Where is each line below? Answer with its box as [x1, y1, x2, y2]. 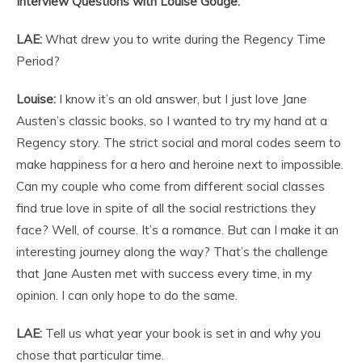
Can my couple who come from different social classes [16, 178, 325, 194]
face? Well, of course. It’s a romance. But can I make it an [16, 221, 339, 238]
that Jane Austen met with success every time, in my [16, 265, 312, 281]
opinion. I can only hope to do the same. [16, 287, 238, 303]
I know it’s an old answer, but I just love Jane [56, 90, 307, 107]
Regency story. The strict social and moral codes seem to [16, 134, 341, 150]
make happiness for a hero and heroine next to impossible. [16, 156, 343, 172]
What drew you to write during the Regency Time [42, 31, 326, 47]
